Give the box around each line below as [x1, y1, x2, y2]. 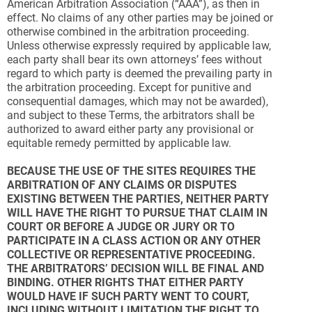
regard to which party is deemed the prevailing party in [7, 67, 272, 80]
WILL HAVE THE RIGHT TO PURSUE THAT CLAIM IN [7, 206, 267, 219]
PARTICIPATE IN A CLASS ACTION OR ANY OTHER [7, 234, 260, 247]
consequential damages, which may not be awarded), [7, 95, 268, 108]
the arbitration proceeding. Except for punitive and [7, 81, 251, 94]
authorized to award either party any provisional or [7, 123, 253, 136]
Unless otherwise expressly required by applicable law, [7, 39, 271, 52]
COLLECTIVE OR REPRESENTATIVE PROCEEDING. [7, 248, 256, 261]
